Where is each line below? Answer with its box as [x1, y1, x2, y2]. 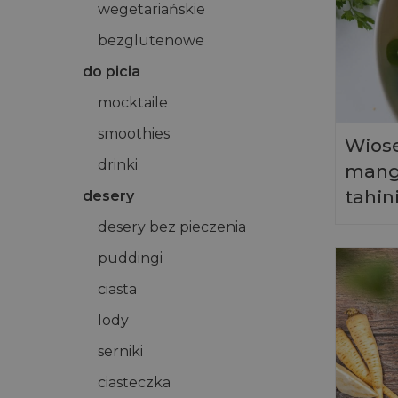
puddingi [98, 250, 163, 267]
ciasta [98, 281, 137, 298]
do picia [83, 63, 140, 80]
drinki [98, 156, 138, 173]
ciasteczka [98, 374, 171, 391]
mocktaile [98, 94, 168, 111]
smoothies [98, 125, 170, 142]
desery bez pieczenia [98, 219, 246, 235]
